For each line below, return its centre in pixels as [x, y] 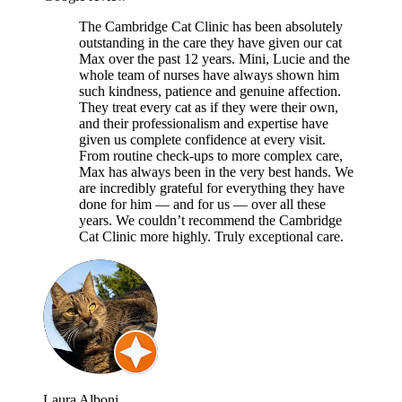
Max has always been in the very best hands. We [216, 171]
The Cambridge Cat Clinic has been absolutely [211, 26]
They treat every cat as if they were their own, [209, 107]
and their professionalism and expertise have [204, 123]
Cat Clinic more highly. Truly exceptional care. [211, 236]
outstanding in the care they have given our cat [210, 42]
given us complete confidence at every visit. [202, 139]
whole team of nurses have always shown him [209, 74]
